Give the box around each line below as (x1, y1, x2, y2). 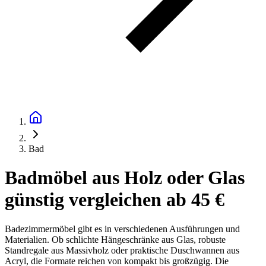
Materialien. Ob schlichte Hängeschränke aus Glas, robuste (5, 234, 226, 245)
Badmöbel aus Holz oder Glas (5, 167, 245, 189)
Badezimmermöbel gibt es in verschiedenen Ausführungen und (5, 223, 240, 234)
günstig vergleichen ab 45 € (5, 189, 224, 211)
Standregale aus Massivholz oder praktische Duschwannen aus (5, 245, 239, 255)
